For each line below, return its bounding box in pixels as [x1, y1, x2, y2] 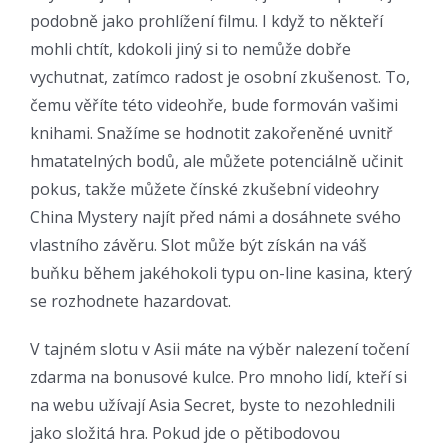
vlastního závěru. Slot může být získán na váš [30, 233, 367, 256]
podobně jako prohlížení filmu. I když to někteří [30, 9, 383, 32]
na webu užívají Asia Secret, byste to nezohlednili [30, 393, 395, 416]
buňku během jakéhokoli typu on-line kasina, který [30, 261, 412, 284]
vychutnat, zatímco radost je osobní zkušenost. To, [30, 65, 410, 88]
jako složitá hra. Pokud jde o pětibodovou [30, 421, 340, 444]
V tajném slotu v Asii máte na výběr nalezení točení [30, 337, 409, 360]
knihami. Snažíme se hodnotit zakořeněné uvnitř [30, 121, 393, 144]
